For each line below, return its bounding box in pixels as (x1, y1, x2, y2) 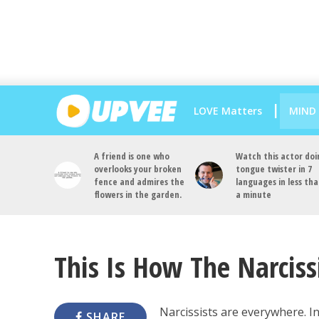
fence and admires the (94, 175, 185, 188)
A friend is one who (94, 150, 170, 162)
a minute (235, 188, 271, 201)
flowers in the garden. (94, 188, 182, 201)
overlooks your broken (94, 162, 182, 175)
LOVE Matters (193, 103, 262, 117)
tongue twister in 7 (235, 162, 312, 175)
